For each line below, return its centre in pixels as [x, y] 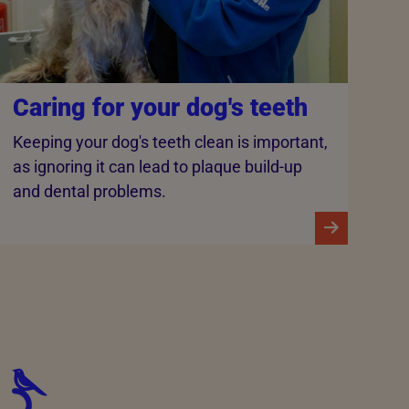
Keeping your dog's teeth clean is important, [170, 142]
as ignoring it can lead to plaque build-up [157, 166]
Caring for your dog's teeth [160, 108]
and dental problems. [89, 191]
